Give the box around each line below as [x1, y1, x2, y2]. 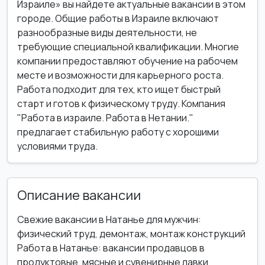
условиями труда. [17, 140, 98, 153]
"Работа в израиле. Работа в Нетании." [17, 111, 193, 124]
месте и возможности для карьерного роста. [17, 69, 224, 82]
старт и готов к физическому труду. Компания [17, 97, 225, 110]
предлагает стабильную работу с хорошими [17, 125, 219, 138]
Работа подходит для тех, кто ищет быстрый [17, 83, 221, 96]
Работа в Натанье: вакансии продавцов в [17, 241, 205, 254]
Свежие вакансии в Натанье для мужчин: [17, 213, 201, 226]
